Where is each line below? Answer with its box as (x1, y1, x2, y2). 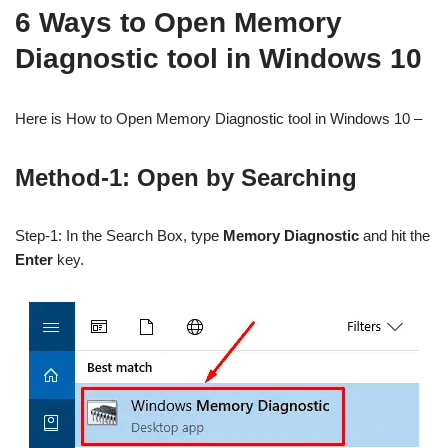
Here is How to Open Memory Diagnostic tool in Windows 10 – (15, 110, 422, 127)
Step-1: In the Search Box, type (15, 227, 223, 244)
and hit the (359, 227, 430, 244)
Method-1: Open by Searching (15, 164, 357, 191)
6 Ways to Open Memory (15, 7, 342, 38)
